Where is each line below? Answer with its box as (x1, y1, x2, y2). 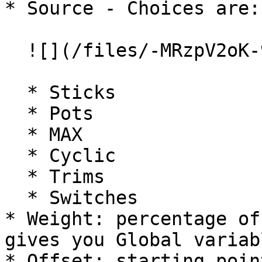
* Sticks (5, 82, 27, 103)
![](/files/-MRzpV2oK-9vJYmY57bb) (5, 40, 27, 61)
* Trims (5, 166, 27, 187)
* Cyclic (5, 145, 27, 166)
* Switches (5, 187, 27, 208)
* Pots (5, 103, 27, 124)
